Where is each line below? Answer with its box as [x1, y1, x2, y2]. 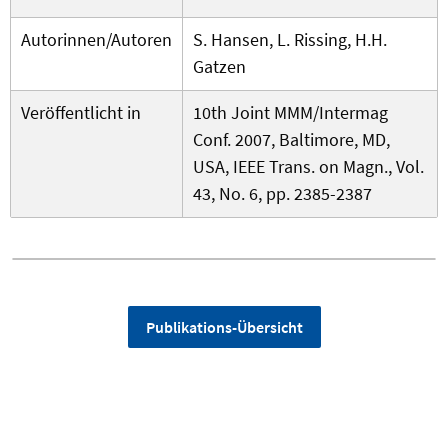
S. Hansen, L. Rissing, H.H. [193, 28, 387, 52]
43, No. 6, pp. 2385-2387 [193, 182, 372, 206]
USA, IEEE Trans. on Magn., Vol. [193, 155, 424, 179]
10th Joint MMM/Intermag [193, 101, 388, 125]
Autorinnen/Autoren [21, 28, 172, 52]
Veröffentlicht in [21, 101, 141, 125]
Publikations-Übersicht [145, 317, 303, 338]
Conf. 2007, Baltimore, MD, [193, 128, 390, 152]
